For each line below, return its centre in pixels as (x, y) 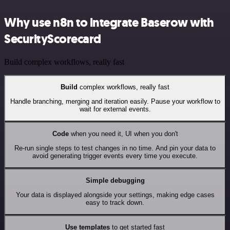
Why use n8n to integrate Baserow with (109, 22)
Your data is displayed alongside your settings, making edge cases (115, 195)
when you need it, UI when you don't (123, 134)
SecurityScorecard (53, 39)
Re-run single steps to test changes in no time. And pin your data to (115, 148)
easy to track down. (115, 203)
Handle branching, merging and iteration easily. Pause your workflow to (115, 102)
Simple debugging (115, 180)
